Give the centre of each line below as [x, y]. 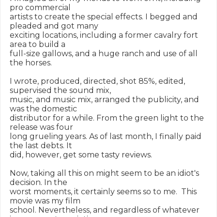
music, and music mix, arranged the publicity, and [104, 100]
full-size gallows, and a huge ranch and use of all [104, 54]
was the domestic [43, 109]
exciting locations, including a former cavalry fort [104, 35]
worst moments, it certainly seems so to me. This [103, 192]
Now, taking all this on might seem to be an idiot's [104, 173]
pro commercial [40, 8]
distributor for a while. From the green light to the [107, 118]
